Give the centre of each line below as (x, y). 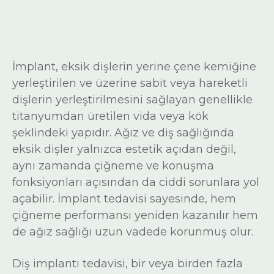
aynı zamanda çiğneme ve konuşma (113, 166)
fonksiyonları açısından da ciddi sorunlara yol (136, 182)
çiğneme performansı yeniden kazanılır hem (135, 215)
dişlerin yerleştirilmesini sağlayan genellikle (132, 100)
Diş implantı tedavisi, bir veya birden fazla (128, 264)
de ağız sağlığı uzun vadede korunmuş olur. (133, 232)
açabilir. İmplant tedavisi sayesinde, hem (124, 199)
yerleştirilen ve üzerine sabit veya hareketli (130, 83)
